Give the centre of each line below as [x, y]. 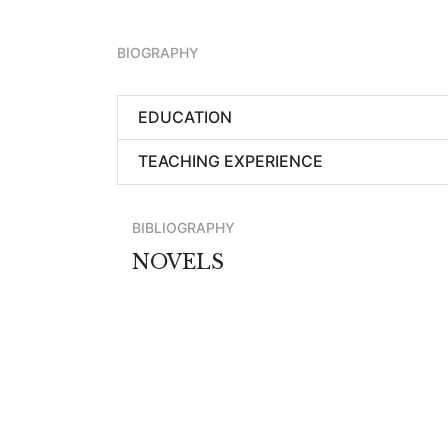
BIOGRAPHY [158, 52]
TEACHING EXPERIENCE [230, 161]
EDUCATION [185, 117]
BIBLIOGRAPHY [183, 227]
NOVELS [178, 262]
